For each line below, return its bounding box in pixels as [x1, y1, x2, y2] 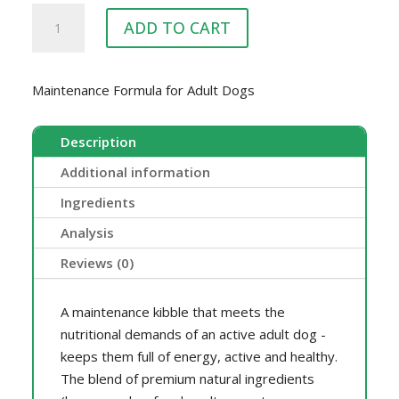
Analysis [60, 223, 114, 241]
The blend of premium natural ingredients [60, 369, 314, 387]
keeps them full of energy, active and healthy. [60, 346, 338, 365]
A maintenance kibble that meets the [60, 302, 285, 321]
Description [60, 132, 136, 151]
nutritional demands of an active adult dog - [60, 324, 326, 343]
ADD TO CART [123, 17, 231, 39]
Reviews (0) [60, 253, 134, 272]
